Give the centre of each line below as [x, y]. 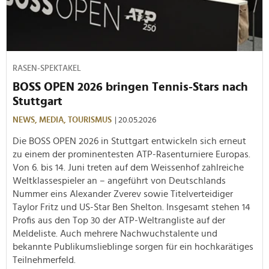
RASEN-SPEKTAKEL [47, 68]
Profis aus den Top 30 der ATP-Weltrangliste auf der [119, 220]
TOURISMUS [90, 120]
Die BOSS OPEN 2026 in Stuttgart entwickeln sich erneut [129, 141]
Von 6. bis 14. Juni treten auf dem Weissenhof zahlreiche [128, 167]
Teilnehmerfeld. [44, 260]
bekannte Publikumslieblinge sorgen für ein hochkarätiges [133, 246]
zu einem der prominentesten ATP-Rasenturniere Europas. [131, 154]
